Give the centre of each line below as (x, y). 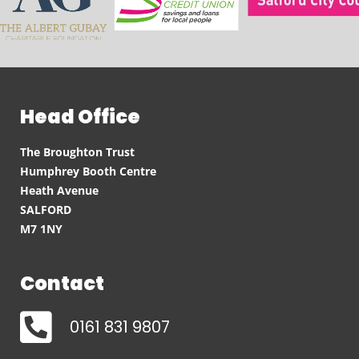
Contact (62, 283)
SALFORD (46, 210)
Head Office (80, 117)
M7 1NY (41, 229)
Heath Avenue (59, 190)
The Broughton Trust (77, 152)
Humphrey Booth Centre (88, 171)
